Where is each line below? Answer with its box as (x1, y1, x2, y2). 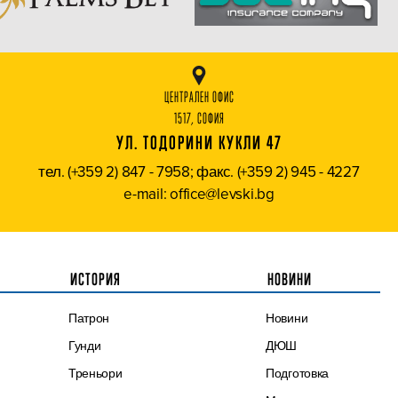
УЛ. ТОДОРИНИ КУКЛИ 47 (115, 131, 283, 155)
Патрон (68, 309, 110, 328)
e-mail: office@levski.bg (123, 183, 275, 205)
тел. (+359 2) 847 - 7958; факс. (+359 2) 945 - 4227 (38, 161, 360, 183)
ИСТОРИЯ (69, 269, 121, 290)
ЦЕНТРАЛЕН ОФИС (163, 89, 235, 107)
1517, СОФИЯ (173, 110, 225, 128)
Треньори (68, 364, 123, 383)
